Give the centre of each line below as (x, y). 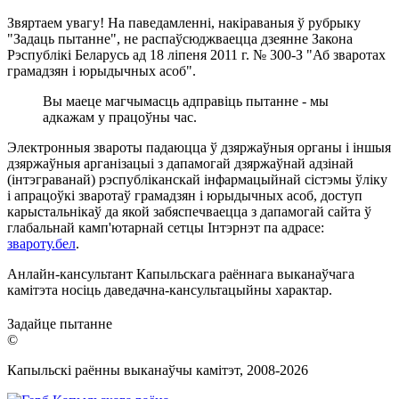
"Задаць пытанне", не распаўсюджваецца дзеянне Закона (180, 38)
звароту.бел (41, 243)
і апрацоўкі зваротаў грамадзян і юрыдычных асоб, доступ (185, 195)
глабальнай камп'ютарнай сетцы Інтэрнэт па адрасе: (166, 227)
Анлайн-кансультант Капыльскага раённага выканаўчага (181, 273)
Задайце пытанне (60, 323)
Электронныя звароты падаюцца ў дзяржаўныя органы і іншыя (199, 147)
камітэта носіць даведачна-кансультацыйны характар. (170, 289)
